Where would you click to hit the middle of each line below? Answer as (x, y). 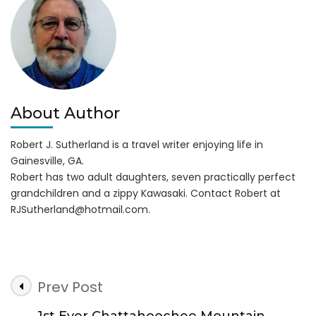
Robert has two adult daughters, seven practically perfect (153, 177)
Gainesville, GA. (47, 160)
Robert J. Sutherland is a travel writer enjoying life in (137, 144)
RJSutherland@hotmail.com (79, 209)
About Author (65, 113)
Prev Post (70, 287)
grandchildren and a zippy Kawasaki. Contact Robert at (146, 193)
